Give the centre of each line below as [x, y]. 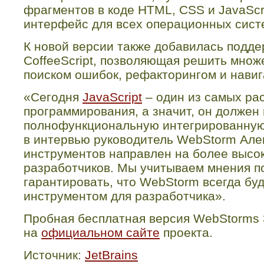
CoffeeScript [58, 61]
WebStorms [226, 219]
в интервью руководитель [100, 140]
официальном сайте [100, 233]
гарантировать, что [82, 182]
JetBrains [111, 255]
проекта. [186, 233]
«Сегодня [53, 97]
